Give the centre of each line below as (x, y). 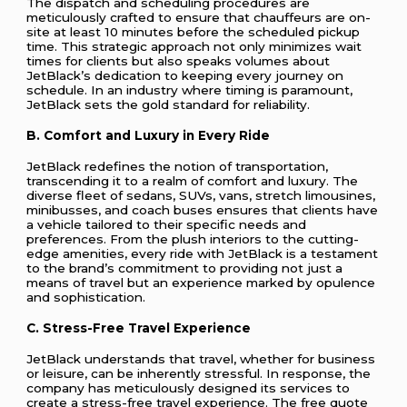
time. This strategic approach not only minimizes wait (194, 46)
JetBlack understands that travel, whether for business (201, 359)
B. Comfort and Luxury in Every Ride (149, 135)
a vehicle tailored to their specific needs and (167, 225)
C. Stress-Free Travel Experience (139, 328)
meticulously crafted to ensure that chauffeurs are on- (199, 17)
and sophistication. (86, 298)
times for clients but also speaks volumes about (179, 60)
